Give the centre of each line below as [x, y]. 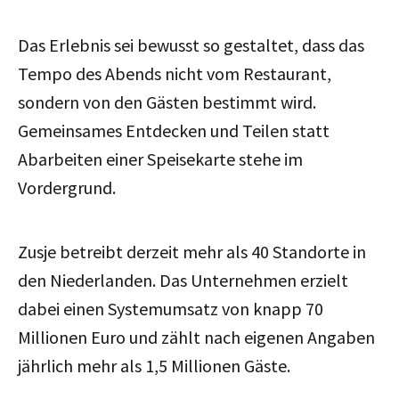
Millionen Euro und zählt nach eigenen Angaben [196, 337]
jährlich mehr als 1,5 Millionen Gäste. [154, 365]
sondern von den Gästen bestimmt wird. [167, 102]
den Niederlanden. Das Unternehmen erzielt [183, 280]
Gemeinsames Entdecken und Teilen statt [174, 130]
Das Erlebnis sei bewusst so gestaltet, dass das [191, 45]
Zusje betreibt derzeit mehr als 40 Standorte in [192, 251]
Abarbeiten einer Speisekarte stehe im [160, 159]
